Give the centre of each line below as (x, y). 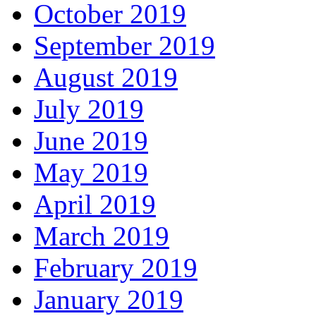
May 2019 (91, 172)
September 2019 (124, 45)
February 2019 (116, 268)
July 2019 (89, 109)
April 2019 (95, 204)
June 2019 (91, 141)
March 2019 (102, 236)
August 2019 (106, 77)
